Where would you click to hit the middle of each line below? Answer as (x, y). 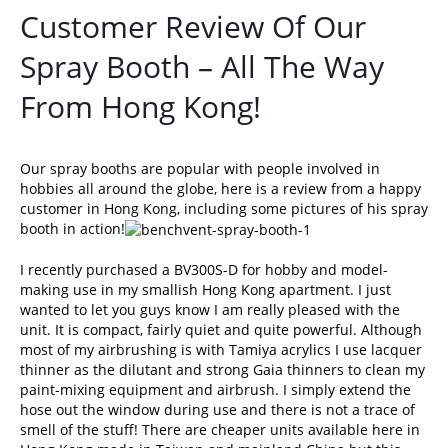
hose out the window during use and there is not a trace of (217, 410)
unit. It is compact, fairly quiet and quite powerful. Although (221, 330)
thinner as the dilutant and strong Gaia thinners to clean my (222, 370)
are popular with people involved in (258, 168)
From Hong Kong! (140, 106)
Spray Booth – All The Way (202, 66)
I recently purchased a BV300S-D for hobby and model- (204, 270)
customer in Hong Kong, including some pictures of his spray (224, 208)
